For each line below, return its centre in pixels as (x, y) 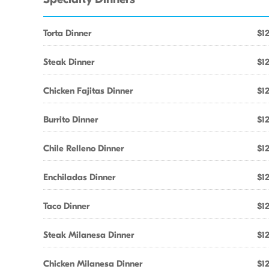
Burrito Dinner (71, 119)
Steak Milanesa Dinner (89, 235)
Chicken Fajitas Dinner (88, 91)
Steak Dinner (69, 62)
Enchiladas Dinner (79, 177)
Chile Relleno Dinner (83, 148)
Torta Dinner (67, 33)
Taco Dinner (66, 206)
